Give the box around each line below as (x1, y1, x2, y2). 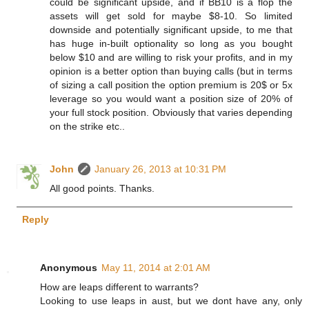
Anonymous (40, 261, 97, 273)
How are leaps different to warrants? (40, 281, 199, 292)
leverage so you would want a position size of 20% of (50, 92, 292, 104)
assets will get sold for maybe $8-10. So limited (50, 10, 292, 21)
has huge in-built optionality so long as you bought (50, 37, 292, 49)
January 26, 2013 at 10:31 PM (94, 163, 227, 175)
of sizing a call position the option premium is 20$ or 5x (50, 79, 292, 90)
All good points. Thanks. (50, 182, 155, 194)
